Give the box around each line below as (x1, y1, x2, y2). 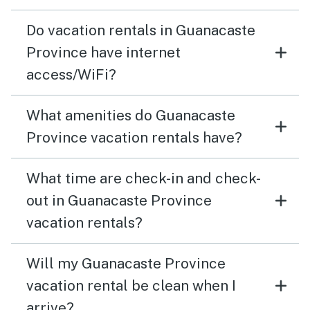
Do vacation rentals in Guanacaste (26, 21, 255, 39)
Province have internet (26, 43, 181, 61)
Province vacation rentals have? (26, 128, 242, 146)
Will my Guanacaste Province (26, 254, 226, 272)
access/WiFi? (26, 65, 116, 83)
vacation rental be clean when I (26, 276, 236, 294)
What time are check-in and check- (26, 169, 261, 187)
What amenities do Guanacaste (26, 106, 235, 124)
